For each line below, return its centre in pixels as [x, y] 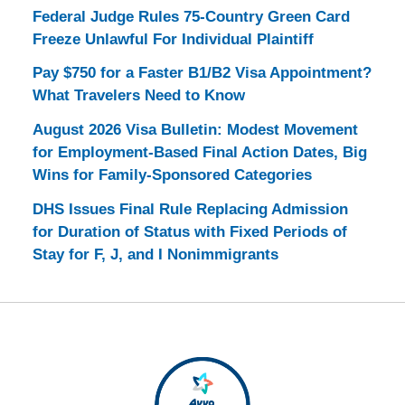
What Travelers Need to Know [138, 96]
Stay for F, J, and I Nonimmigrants [155, 254]
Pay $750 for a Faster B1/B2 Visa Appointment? [202, 73]
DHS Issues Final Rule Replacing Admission [190, 209]
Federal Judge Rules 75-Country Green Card [191, 16]
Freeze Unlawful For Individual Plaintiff [173, 39]
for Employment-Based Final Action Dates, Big [199, 153]
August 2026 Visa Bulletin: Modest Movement [195, 130]
